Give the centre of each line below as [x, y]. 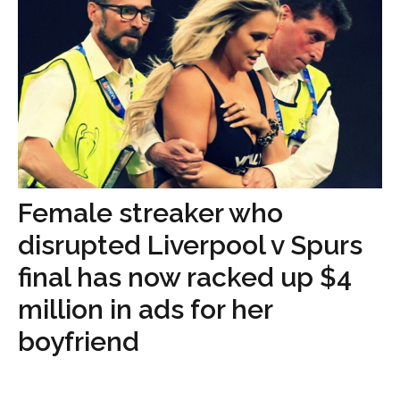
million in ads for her [145, 309]
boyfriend [79, 341]
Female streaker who [150, 212]
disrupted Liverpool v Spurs [190, 245]
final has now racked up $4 [185, 277]
